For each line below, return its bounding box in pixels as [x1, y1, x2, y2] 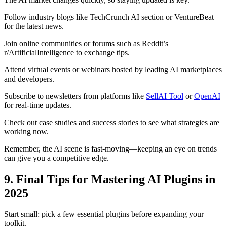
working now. [4, 127, 49, 136]
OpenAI [194, 91, 220, 100]
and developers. [4, 74, 54, 83]
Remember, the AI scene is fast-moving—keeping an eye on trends [4, 144, 217, 153]
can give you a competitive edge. [4, 153, 109, 162]
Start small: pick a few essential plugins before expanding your [4, 210, 204, 219]
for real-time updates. [4, 100, 71, 109]
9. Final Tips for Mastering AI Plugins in [4, 172, 215, 186]
